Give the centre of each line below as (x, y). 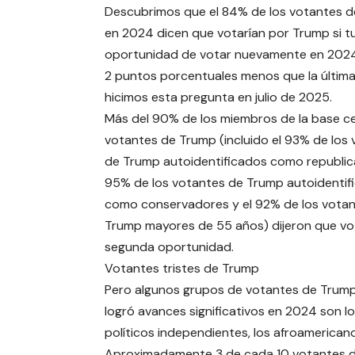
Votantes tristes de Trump (181, 269)
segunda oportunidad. (169, 247)
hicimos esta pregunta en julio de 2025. (218, 97)
